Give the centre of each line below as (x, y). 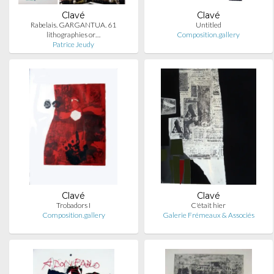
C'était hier (209, 205)
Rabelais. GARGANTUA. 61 (74, 25)
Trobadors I (74, 205)
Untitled (208, 25)
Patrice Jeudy (74, 44)
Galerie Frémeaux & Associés (208, 215)
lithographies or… (74, 35)
